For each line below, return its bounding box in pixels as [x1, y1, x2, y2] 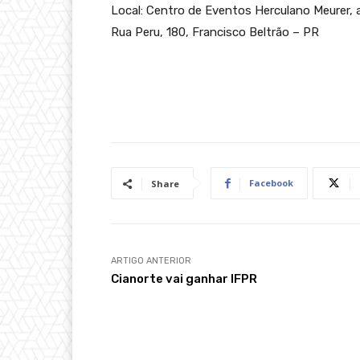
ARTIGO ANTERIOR [111, 256, 191, 267]
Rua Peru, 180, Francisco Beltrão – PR [111, 25, 319, 40]
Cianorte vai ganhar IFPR [111, 272, 257, 287]
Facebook [249, 177, 293, 190]
